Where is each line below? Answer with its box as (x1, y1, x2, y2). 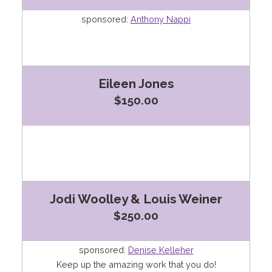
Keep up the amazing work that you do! (56, 259, 216, 270)
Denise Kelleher (127, 245, 194, 256)
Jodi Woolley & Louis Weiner (50, 191, 222, 207)
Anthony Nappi (131, 14, 191, 25)
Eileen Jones (98, 76, 174, 92)
